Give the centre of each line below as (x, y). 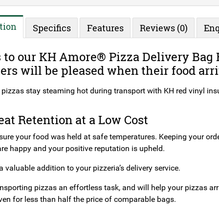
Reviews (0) (164, 28)
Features (105, 28)
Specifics (52, 28)
